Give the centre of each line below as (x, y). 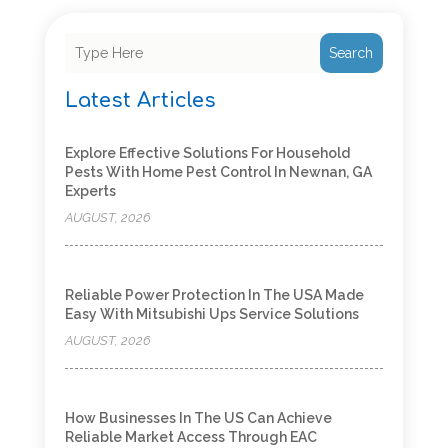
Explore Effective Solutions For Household (207, 153)
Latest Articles (140, 101)
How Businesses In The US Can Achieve (198, 418)
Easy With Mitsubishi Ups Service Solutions (211, 314)
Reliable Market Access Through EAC (190, 437)
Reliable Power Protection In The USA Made (214, 295)
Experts (90, 191)
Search (351, 53)
